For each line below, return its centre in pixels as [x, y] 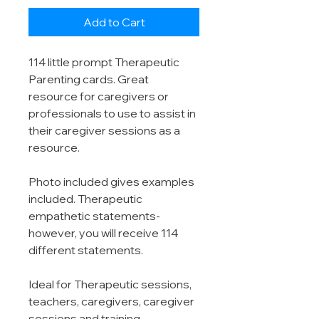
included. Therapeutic [85, 199]
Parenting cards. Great [89, 79]
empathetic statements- [94, 216]
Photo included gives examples [111, 182]
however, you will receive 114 [103, 233]
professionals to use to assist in [112, 114]
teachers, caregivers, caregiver [111, 302]
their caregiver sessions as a [104, 131]
